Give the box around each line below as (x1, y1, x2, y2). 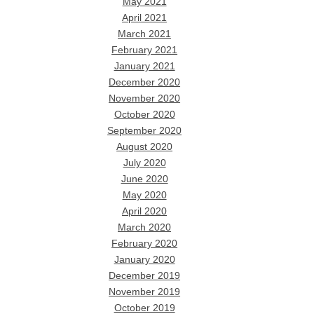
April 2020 (122, 205, 168, 217)
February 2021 (111, 44, 178, 55)
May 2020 (122, 189, 167, 200)
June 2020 (121, 173, 168, 184)
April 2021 (122, 12, 168, 23)
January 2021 (114, 60, 175, 71)
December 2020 (109, 76, 181, 88)
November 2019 (109, 286, 181, 297)
